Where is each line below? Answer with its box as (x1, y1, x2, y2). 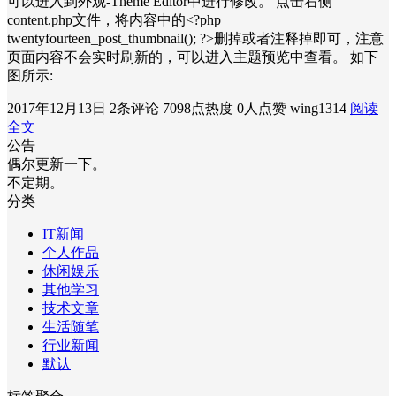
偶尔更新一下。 (7, 156, 106, 172)
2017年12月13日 (7, 101, 106, 117)
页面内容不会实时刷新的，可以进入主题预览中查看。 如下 (7, 49, 378, 65)
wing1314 (290, 101, 346, 117)
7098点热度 (163, 101, 233, 117)
